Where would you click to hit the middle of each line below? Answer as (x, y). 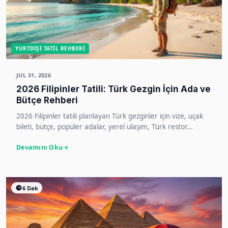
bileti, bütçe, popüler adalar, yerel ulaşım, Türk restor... (105, 127)
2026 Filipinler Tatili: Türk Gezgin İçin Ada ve (113, 89)
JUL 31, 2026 (34, 75)
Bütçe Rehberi (47, 100)
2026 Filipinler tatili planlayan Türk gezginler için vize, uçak (110, 116)
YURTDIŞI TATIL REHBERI (50, 48)
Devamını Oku (39, 147)
